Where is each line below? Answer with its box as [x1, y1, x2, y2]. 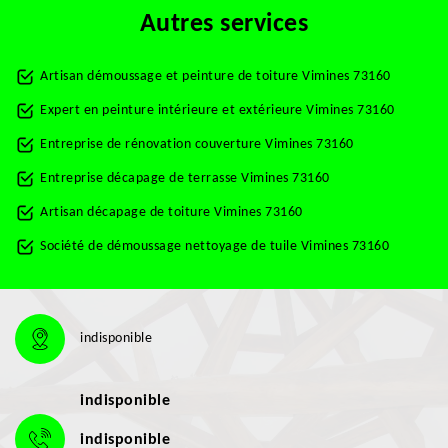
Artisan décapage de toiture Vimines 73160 [40, 205, 303, 220]
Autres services [139, 11, 309, 38]
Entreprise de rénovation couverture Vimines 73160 [40, 137, 354, 152]
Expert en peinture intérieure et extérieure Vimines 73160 [40, 103, 395, 118]
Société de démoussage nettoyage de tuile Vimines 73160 [40, 239, 389, 254]
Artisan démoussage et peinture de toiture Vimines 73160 [40, 69, 391, 84]
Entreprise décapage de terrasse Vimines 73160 [40, 171, 330, 186]
